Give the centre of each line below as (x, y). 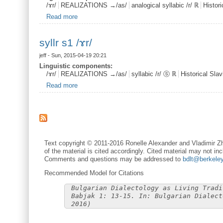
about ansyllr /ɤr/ (102, 16)
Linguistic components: (76, 66)
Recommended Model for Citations (94, 173)
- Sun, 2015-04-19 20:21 (76, 55)
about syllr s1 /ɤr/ (103, 85)
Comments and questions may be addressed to (113, 159)
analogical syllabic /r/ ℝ (165, 5)
